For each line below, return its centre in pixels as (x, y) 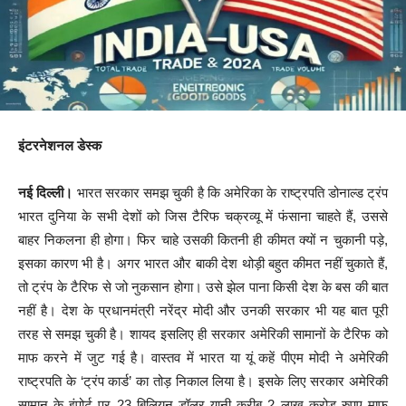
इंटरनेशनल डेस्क (60, 146)
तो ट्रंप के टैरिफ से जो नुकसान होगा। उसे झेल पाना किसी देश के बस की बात (203, 287)
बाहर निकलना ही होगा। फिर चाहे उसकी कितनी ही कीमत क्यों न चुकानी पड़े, (203, 240)
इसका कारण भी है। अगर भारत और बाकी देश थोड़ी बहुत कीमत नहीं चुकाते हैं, (203, 264)
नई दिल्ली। (46, 193)
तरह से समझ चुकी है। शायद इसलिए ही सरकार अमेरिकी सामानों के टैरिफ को (203, 334)
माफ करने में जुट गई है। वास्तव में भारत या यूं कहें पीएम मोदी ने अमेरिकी (203, 358)
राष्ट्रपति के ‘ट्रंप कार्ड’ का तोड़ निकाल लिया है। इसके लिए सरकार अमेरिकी (203, 382)
